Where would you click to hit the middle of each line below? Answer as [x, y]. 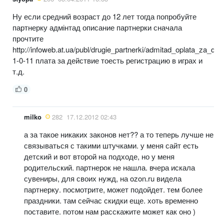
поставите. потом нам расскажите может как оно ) [110, 211]
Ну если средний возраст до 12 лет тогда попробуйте [104, 16]
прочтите [28, 38]
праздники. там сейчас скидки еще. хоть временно [111, 200]
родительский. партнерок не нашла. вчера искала [109, 167]
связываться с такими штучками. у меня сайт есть [111, 145]
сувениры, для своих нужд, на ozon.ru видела [103, 178]
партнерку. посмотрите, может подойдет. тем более [113, 189]
